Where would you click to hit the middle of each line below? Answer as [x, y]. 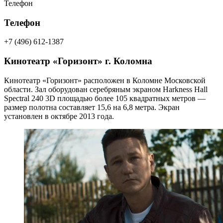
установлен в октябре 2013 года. [59, 116]
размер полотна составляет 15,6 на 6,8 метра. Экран [92, 107]
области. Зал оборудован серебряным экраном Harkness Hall [106, 89]
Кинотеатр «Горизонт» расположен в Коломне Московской [105, 80]
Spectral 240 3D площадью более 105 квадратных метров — [105, 98]
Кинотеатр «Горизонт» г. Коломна [78, 61]
